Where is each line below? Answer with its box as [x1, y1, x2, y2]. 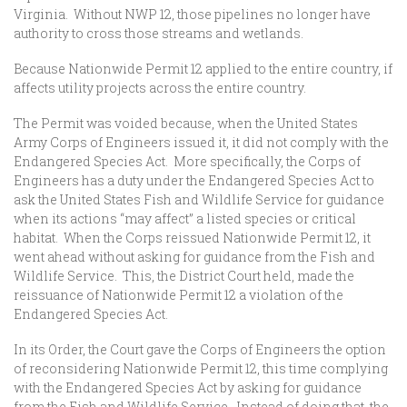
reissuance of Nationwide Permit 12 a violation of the [14, 286, 343, 303]
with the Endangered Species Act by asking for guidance [14, 379, 362, 396]
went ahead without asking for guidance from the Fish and [14, 248, 375, 265]
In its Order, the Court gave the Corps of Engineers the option [14, 341, 386, 358]
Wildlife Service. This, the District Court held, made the [14, 267, 354, 284]
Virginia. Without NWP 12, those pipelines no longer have [14, 5, 371, 23]
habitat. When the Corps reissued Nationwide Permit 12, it [14, 229, 371, 246]
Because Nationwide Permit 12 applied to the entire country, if [14, 60, 392, 77]
